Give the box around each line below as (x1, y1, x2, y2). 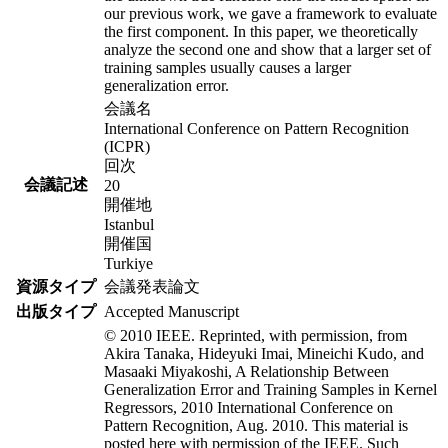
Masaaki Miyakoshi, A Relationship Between (104, 362, 389, 380)
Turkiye (104, 254, 153, 272)
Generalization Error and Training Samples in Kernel (104, 380, 437, 398)
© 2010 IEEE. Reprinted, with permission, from (104, 326, 407, 344)
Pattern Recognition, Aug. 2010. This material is (104, 416, 408, 434)
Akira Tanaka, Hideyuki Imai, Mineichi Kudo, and (104, 344, 424, 362)
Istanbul (104, 215, 154, 233)
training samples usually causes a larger (104, 58, 351, 76)
